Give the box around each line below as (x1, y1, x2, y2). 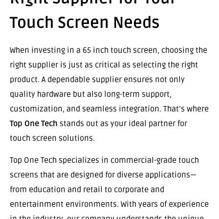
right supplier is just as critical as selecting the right (10, 60, 198, 70)
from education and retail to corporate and (10, 184, 164, 195)
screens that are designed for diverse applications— (10, 170, 197, 180)
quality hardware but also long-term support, (10, 89, 172, 100)
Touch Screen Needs (10, 13, 159, 33)
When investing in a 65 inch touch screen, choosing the (10, 45, 207, 56)
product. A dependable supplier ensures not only (10, 75, 185, 85)
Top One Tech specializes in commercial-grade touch (10, 155, 199, 165)
